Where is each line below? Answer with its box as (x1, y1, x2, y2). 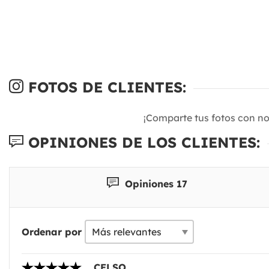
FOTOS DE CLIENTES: (23, 77, 186, 96)
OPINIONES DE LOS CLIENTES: (23, 133, 260, 151)
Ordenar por (22, 225, 82, 238)
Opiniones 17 (121, 177, 187, 190)
